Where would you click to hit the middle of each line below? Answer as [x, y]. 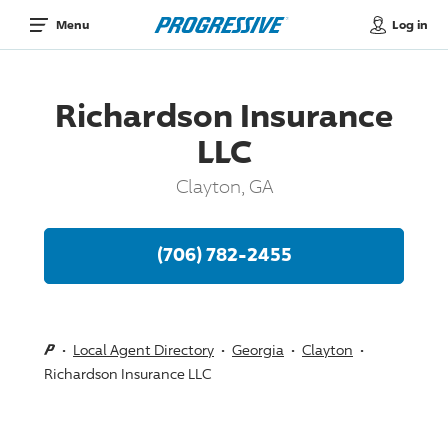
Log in [409, 24]
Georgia [258, 349]
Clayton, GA [224, 185]
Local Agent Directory [143, 349]
